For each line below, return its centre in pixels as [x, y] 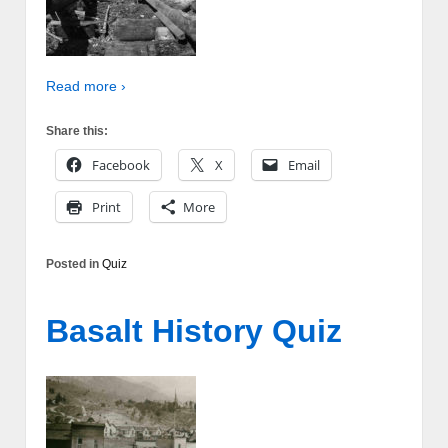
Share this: [77, 130]
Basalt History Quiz [194, 331]
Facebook [121, 164]
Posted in [74, 263]
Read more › [86, 86]
